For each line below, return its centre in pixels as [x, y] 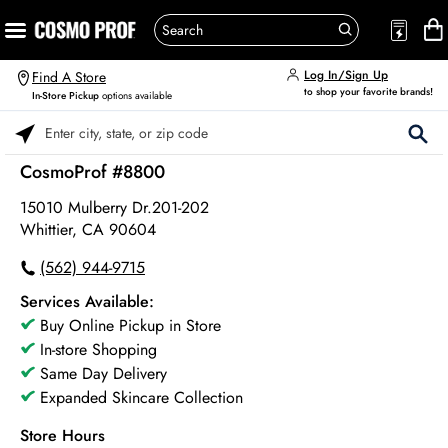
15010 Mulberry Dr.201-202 [114, 207]
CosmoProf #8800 [92, 172]
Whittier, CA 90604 [88, 229]
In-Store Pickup [65, 95]
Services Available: [87, 301]
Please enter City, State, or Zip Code [111, 141]
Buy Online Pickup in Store [130, 325]
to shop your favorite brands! [368, 91]
